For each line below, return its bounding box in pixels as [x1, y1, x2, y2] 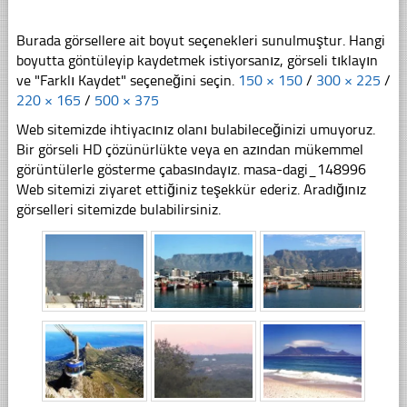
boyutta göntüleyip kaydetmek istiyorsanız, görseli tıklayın [15, 51, 378, 69]
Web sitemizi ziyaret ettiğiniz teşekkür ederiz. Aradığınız [15, 180, 366, 198]
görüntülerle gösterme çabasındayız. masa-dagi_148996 [15, 160, 366, 178]
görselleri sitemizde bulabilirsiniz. [15, 200, 221, 218]
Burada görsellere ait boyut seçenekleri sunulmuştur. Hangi [15, 31, 385, 49]
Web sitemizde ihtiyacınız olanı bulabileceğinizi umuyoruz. [15, 120, 375, 138]
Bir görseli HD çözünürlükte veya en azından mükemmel [15, 140, 363, 158]
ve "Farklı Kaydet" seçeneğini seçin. [15, 71, 238, 89]
